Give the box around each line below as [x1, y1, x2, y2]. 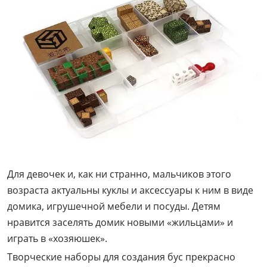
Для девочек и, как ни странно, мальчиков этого [7, 167, 231, 181]
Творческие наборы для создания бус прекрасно [7, 250, 235, 263]
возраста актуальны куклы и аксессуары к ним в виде [7, 183, 253, 197]
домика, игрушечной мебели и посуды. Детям [7, 199, 221, 213]
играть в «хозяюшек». [7, 231, 107, 245]
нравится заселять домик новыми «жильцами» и [7, 215, 233, 229]
